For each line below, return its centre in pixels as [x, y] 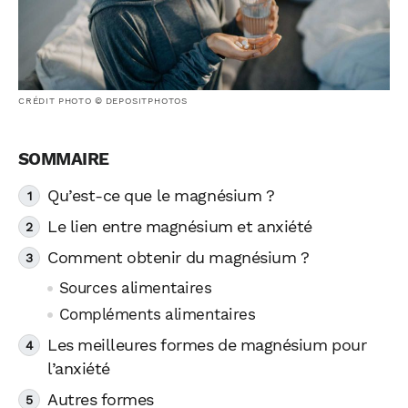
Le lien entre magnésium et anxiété [180, 227]
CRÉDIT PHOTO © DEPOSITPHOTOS [103, 100]
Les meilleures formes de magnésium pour [207, 346]
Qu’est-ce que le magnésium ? [161, 196]
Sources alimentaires [135, 288]
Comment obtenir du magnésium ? [178, 258]
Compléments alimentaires [157, 315]
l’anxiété [79, 369]
